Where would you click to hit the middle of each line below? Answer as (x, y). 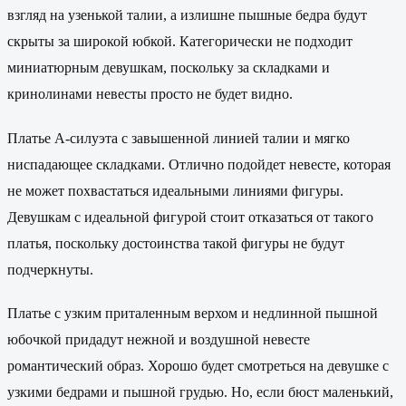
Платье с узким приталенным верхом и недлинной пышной (193, 313)
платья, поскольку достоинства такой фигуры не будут (176, 243)
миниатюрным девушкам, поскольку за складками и (169, 68)
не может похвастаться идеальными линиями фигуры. (175, 190)
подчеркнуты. (50, 269)
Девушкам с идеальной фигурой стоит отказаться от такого (190, 217)
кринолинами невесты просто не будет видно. (150, 94)
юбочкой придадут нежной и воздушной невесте (159, 339)
